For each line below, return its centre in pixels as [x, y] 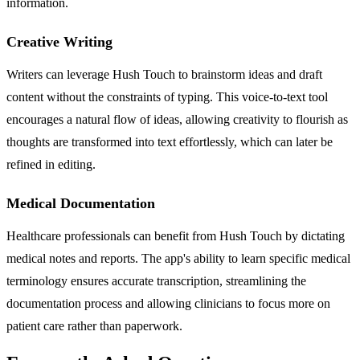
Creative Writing [59, 41]
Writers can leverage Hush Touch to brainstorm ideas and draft [164, 74]
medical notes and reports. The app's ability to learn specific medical [178, 258]
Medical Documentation [81, 203]
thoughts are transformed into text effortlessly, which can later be [170, 141]
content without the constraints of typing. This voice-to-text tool [167, 96]
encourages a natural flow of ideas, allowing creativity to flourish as [177, 119]
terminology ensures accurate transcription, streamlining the [156, 280]
